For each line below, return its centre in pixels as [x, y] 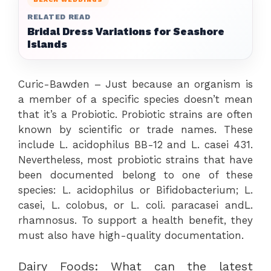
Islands [47, 44]
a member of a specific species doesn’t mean [135, 99]
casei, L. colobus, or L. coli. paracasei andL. [135, 205]
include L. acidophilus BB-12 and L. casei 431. [135, 145]
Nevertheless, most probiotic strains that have [135, 160]
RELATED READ [59, 17]
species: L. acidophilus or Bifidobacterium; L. [135, 190]
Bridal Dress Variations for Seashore [126, 31]
